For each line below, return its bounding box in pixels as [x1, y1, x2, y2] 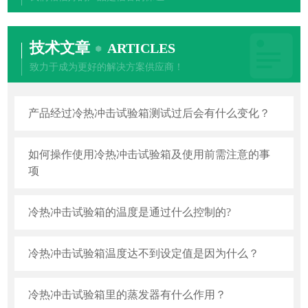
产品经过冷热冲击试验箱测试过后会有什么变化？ [28, 107, 271, 119]
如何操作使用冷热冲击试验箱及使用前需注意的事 [28, 148, 271, 160]
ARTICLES [107, 41, 176, 56]
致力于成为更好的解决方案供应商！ [30, 61, 184, 72]
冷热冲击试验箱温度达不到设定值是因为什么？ [28, 247, 260, 259]
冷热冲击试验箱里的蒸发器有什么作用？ [28, 289, 227, 300]
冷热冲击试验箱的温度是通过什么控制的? [28, 206, 232, 218]
